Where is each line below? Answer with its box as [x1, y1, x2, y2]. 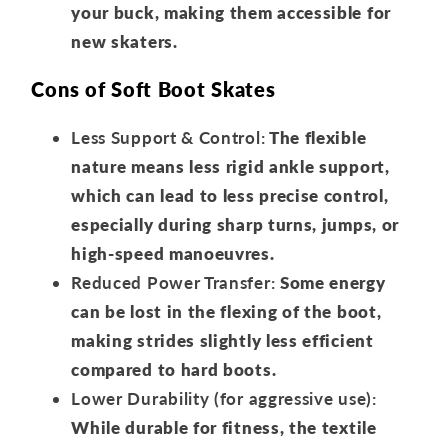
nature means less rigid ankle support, [71, 155, 390, 177]
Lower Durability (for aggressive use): [71, 387, 377, 409]
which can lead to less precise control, [71, 184, 389, 206]
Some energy [275, 271, 386, 293]
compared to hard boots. [71, 358, 277, 380]
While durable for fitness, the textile [71, 416, 377, 438]
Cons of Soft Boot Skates [31, 77, 276, 102]
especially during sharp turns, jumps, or [71, 213, 399, 235]
